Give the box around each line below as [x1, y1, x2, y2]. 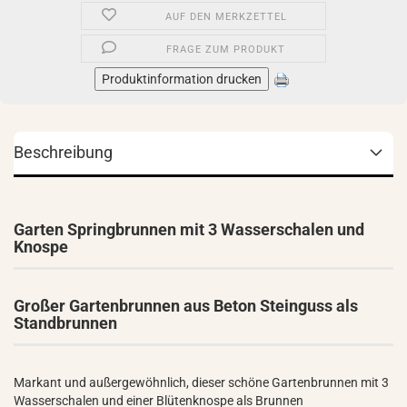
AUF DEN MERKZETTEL [164, 11, 287, 23]
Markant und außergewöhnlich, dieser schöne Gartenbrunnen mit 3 [14, 375, 389, 390]
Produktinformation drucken [102, 72, 262, 86]
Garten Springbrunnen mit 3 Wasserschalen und [14, 220, 364, 239]
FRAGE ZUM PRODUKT [166, 44, 286, 55]
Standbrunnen [14, 313, 117, 333]
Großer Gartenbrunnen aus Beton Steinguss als [14, 296, 358, 315]
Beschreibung [14, 143, 113, 162]
